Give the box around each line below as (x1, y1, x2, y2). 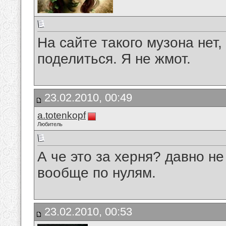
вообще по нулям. (37, 165, 156, 181)
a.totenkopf (37, 110, 86, 121)
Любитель (37, 121, 63, 127)
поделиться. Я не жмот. (37, 51, 191, 67)
